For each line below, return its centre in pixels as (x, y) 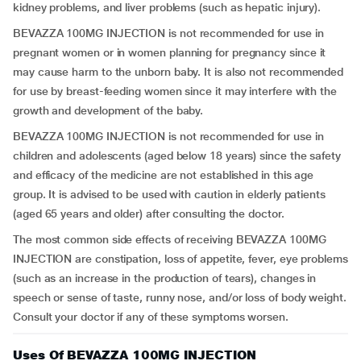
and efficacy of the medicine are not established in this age (164, 175)
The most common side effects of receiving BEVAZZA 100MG (170, 239)
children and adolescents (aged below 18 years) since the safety (177, 156)
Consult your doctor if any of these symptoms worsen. (151, 317)
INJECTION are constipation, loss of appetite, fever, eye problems (180, 259)
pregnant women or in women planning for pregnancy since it (170, 52)
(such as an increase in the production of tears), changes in (165, 278)
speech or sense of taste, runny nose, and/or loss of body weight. (180, 297)
